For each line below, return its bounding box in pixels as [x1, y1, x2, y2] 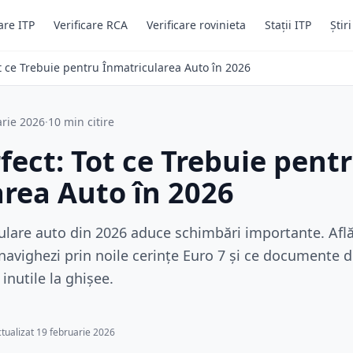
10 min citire [48, 114, 114, 129]
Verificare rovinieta [147, 17, 246, 32]
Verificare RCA [54, 17, 128, 32]
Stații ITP [265, 17, 311, 32]
